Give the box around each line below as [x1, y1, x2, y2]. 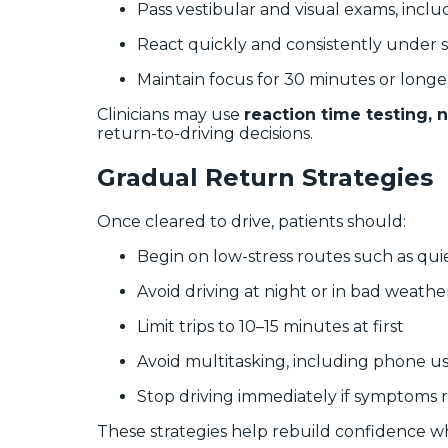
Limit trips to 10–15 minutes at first [137, 317, 404, 337]
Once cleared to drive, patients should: [97, 212, 406, 232]
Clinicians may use [97, 105, 244, 125]
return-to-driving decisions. [97, 124, 313, 144]
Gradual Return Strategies [97, 163, 433, 193]
